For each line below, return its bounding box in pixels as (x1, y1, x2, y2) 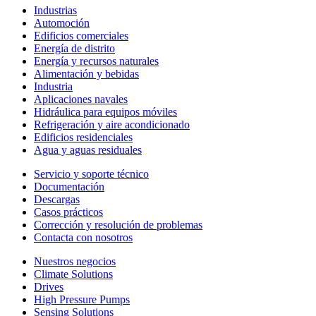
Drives (34, 280, 63, 293)
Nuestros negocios (34, 255, 116, 267)
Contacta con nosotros (34, 231, 133, 243)
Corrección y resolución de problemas (34, 218, 202, 231)
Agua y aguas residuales (34, 143, 142, 156)
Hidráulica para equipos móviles (34, 105, 177, 118)
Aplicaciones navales (34, 92, 128, 105)
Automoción (34, 16, 90, 29)
